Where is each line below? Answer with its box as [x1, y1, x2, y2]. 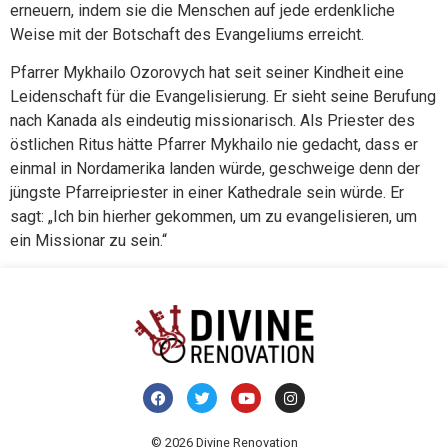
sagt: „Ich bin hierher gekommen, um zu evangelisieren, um [10, 207, 417, 227]
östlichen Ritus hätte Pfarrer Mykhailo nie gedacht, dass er [10, 135, 418, 155]
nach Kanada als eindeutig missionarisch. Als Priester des [10, 111, 415, 131]
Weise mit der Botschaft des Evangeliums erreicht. [10, 24, 364, 44]
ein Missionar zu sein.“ [10, 231, 167, 251]
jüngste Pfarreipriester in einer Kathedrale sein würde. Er [10, 183, 404, 203]
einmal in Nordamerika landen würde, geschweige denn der [10, 159, 420, 179]
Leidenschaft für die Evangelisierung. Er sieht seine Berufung [10, 87, 436, 107]
